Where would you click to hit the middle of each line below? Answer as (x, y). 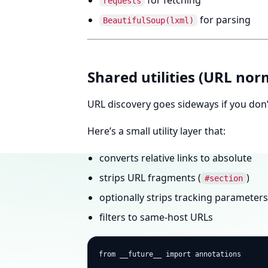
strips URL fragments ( (150, 178)
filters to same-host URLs (156, 217)
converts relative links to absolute (176, 158)
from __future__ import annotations (170, 254)
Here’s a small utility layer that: (156, 131)
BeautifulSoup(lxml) (148, 20)
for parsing (224, 20)
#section (224, 178)
